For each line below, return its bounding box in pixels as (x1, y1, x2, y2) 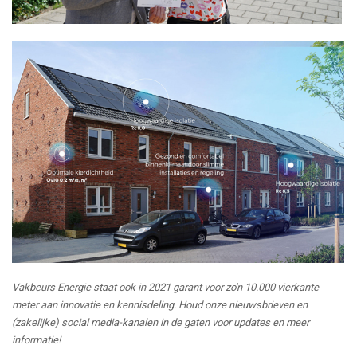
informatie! (12, 333, 61, 346)
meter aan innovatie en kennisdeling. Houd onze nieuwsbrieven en (12, 298, 308, 311)
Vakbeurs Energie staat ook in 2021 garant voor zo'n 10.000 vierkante (12, 280, 319, 293)
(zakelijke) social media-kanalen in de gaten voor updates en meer (12, 316, 309, 328)
